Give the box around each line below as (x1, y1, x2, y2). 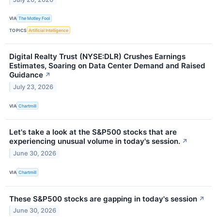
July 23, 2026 (13, 83, 54, 91)
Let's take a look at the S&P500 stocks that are (9, 127, 177, 137)
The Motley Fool (18, 15, 50, 21)
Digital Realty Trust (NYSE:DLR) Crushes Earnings (9, 52, 186, 62)
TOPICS (9, 27, 27, 33)
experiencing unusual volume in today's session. (9, 137, 180, 146)
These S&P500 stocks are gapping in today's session (9, 194, 197, 203)
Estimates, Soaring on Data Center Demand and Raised (9, 61, 205, 71)
